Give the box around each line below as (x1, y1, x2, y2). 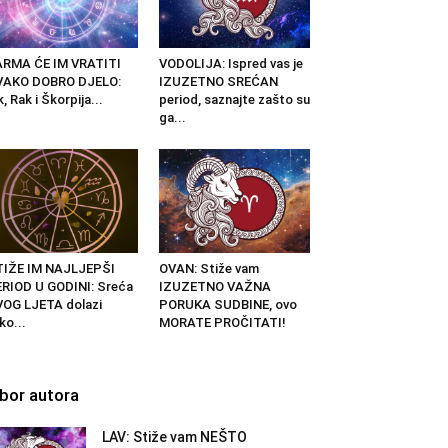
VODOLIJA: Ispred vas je (158, 55, 303, 71)
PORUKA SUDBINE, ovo (158, 296, 297, 312)
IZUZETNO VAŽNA (158, 278, 271, 294)
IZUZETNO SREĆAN (158, 73, 278, 89)
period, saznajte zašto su (158, 91, 310, 107)
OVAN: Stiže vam (158, 260, 259, 276)
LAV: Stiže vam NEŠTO (102, 428, 247, 445)
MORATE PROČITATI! (158, 314, 286, 330)
